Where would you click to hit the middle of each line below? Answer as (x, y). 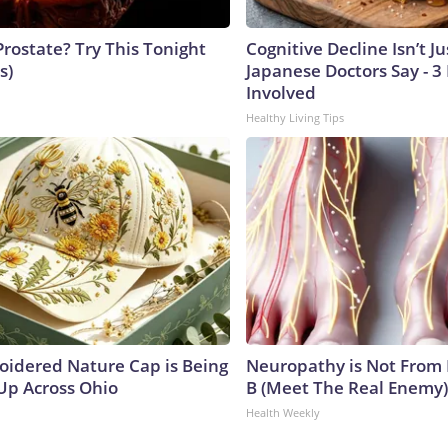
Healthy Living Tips (295, 117)
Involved (281, 92)
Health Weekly (283, 412)
